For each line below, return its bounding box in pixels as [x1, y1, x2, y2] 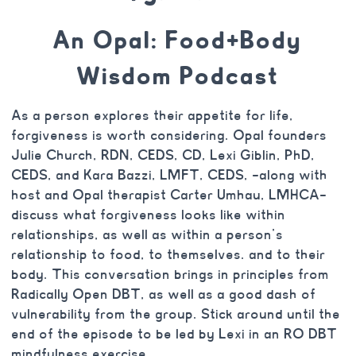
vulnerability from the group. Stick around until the [12, 305, 341, 323]
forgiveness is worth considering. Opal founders [12, 126, 327, 144]
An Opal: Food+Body [53, 25, 303, 55]
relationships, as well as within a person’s [12, 226, 284, 243]
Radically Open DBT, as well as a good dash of [12, 285, 316, 303]
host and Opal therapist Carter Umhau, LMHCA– [12, 186, 327, 203]
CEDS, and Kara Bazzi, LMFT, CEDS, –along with [12, 166, 328, 184]
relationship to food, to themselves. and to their [12, 246, 326, 263]
